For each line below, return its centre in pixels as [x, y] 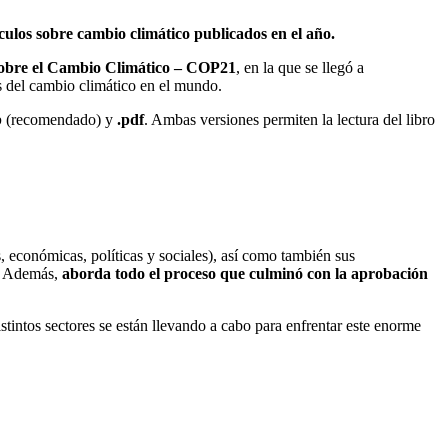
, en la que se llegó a [300, 67]
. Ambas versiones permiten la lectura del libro [289, 119]
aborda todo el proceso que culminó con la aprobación [245, 274]
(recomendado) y [59, 119]
